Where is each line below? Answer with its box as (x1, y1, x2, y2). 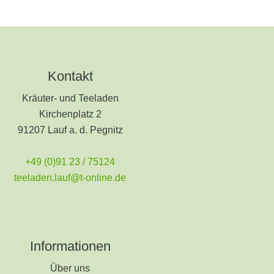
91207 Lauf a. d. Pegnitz (17, 124, 123, 135)
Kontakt (47, 68, 93, 84)
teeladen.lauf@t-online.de (14, 172, 126, 183)
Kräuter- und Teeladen (21, 92, 119, 103)
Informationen (29, 238, 111, 254)
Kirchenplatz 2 (39, 108, 102, 119)
